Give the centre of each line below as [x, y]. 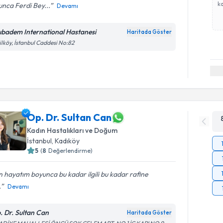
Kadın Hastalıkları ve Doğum [72, 130]
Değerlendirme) [71, 150]
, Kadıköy [66, 141]
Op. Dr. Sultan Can [69, 117]
